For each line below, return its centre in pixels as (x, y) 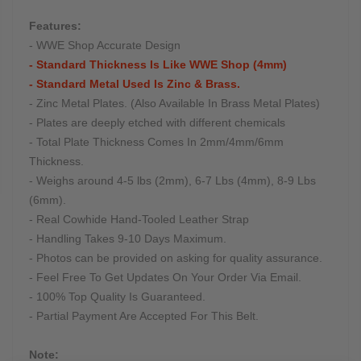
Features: (55, 26)
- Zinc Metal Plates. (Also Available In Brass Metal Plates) (174, 104)
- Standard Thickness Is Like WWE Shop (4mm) (158, 65)
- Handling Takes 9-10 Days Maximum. (128, 239)
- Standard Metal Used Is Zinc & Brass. (135, 84)
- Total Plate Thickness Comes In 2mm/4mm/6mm (156, 142)
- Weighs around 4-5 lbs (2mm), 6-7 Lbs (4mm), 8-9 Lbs (172, 181)
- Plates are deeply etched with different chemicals (157, 123)
